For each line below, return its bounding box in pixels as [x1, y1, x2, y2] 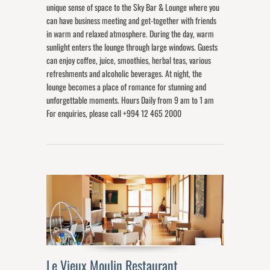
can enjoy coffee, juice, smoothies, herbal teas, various [46, 54, 212, 66]
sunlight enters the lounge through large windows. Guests [46, 40, 218, 53]
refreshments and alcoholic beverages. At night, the [46, 67, 202, 80]
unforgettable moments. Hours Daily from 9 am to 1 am [46, 93, 215, 106]
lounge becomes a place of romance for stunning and [46, 80, 207, 93]
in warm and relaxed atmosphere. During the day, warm [46, 27, 215, 40]
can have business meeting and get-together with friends [46, 14, 217, 27]
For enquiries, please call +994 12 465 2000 [46, 107, 186, 119]
